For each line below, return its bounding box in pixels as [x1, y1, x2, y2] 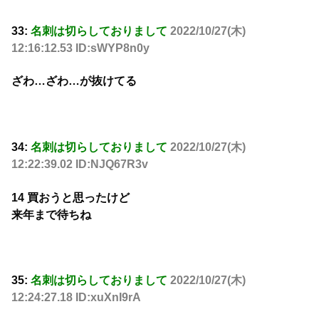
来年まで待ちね [11, 208, 91, 221]
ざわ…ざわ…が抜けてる [11, 75, 137, 88]
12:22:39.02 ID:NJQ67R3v [11, 158, 148, 171]
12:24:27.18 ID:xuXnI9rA [11, 291, 141, 304]
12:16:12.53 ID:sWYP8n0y [11, 42, 150, 55]
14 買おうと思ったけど [11, 191, 130, 204]
